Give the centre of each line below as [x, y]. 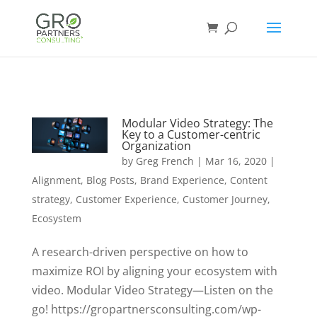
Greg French [165, 161]
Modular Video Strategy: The [198, 123]
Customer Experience [126, 199]
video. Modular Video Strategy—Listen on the [152, 290]
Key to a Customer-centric [191, 134]
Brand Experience [182, 180]
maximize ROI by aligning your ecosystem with [154, 271]
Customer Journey [225, 199]
